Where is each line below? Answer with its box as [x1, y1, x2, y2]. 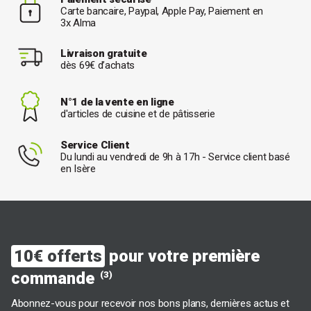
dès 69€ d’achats [60, 59, 135, 72]
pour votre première [105, 246, 260, 267]
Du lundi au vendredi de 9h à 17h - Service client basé [60, 150, 290, 163]
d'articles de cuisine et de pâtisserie [60, 108, 215, 121]
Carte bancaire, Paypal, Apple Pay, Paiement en [60, 4, 264, 17]
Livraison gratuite [60, 47, 147, 60]
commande [11, 269, 99, 289]
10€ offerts [14, 246, 102, 267]
